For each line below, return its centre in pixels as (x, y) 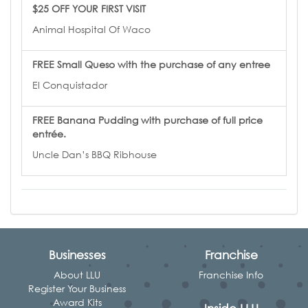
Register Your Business (77, 288)
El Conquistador (70, 85)
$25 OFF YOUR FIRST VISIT (89, 8)
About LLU (77, 275)
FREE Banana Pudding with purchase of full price (147, 120)
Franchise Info (231, 275)
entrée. (49, 133)
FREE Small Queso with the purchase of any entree (151, 64)
